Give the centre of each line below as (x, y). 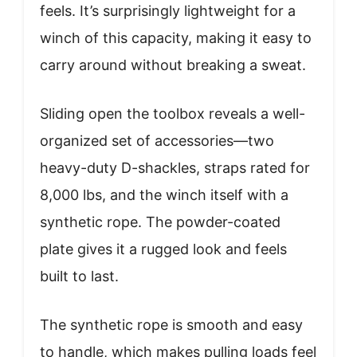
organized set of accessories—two (157, 140)
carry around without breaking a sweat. (173, 65)
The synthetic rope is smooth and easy (171, 324)
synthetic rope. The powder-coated (160, 222)
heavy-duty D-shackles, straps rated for (175, 167)
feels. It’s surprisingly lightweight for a (168, 10)
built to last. (79, 276)
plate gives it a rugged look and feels (163, 249)
